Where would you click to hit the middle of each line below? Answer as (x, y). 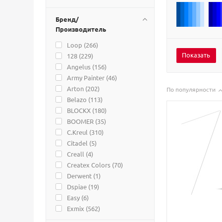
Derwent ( (81, 176)
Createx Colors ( (90, 165)
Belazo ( (79, 99)
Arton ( (77, 88)
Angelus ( (81, 67)
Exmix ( (77, 208)
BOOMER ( (82, 121)
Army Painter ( (87, 78)
